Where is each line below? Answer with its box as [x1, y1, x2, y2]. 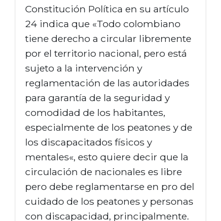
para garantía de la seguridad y [25, 91, 170, 104]
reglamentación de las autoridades [25, 76, 189, 89]
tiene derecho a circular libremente [25, 32, 191, 44]
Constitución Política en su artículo [25, 2, 189, 15]
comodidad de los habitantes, [25, 106, 165, 118]
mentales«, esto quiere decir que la [25, 150, 188, 163]
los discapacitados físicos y [25, 136, 152, 148]
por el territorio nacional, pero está [25, 47, 187, 59]
